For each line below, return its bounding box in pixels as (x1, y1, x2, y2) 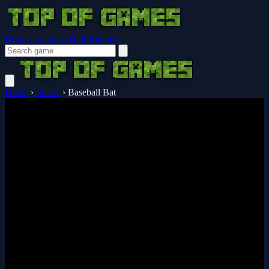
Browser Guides (5, 34, 69, 44)
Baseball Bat (68, 87, 116, 97)
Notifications (69, 34, 118, 44)
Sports (36, 87, 60, 97)
